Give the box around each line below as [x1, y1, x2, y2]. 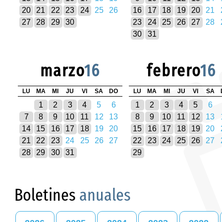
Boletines [14, 185, 79, 206]
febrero [146, 60, 200, 81]
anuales [79, 185, 131, 206]
